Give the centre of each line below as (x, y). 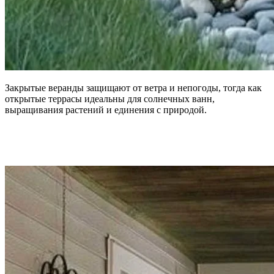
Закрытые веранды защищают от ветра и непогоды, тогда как (133, 87)
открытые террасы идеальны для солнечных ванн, (110, 98)
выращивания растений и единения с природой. (106, 109)
